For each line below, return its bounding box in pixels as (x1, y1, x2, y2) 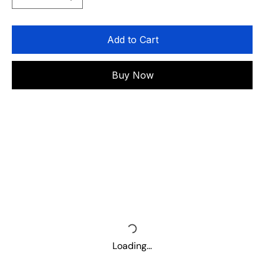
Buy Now (112, 69, 154, 81)
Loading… (112, 240, 153, 253)
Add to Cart (107, 34, 159, 46)
